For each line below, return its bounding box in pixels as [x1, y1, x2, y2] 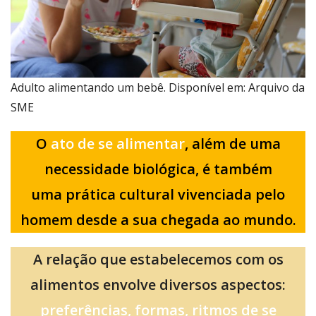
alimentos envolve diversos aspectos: [30, 274, 286, 294]
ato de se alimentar [50, 133, 185, 153]
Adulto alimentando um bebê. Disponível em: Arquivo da [11, 79, 305, 95]
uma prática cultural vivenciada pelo [31, 184, 285, 204]
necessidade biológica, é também [44, 159, 272, 178]
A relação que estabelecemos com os [32, 249, 284, 269]
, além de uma [184, 133, 281, 153]
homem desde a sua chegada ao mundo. [20, 209, 296, 229]
